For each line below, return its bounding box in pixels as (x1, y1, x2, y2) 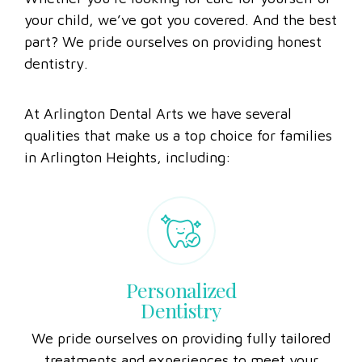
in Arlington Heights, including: (24, 170, 231, 187)
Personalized (125, 297, 237, 324)
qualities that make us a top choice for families (24, 148, 332, 166)
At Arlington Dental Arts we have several (24, 126, 292, 144)
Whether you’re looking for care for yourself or (24, 11, 331, 28)
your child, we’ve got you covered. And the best (24, 32, 337, 50)
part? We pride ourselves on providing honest (24, 54, 322, 72)
